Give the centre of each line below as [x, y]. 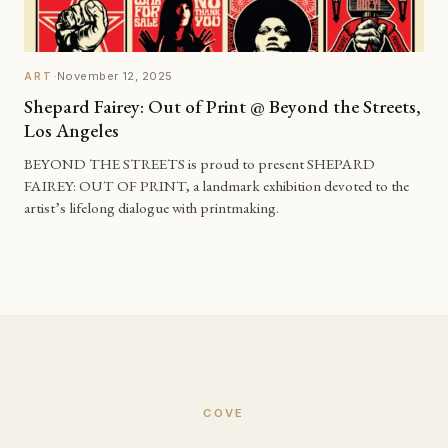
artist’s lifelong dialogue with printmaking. [151, 207]
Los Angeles [71, 130]
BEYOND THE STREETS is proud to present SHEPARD [199, 163]
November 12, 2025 [115, 76]
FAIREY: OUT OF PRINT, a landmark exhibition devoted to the [216, 185]
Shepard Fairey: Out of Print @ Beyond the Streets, [222, 106]
